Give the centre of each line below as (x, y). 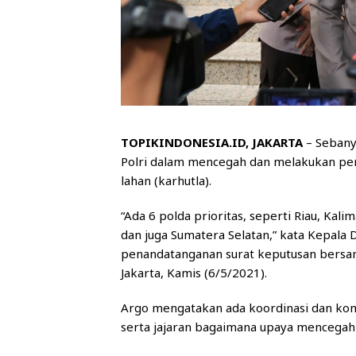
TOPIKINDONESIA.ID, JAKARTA (212, 143)
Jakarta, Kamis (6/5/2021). (194, 273)
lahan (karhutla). (166, 181)
